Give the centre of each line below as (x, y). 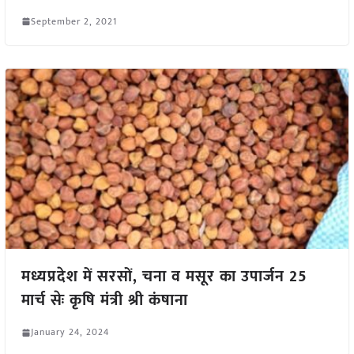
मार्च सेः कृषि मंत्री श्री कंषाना (104, 301)
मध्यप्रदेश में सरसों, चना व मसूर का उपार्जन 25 (164, 277)
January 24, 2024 (70, 332)
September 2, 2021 (73, 21)
